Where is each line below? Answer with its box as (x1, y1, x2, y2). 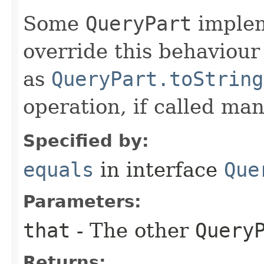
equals (23, 157, 94, 181)
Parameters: (23, 191, 141, 212)
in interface (94, 157, 224, 181)
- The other (70, 218, 195, 242)
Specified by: (23, 130, 149, 151)
